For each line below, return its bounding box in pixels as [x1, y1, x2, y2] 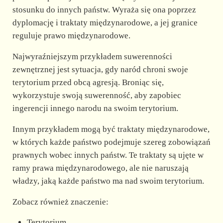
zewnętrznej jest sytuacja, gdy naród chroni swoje [12, 64, 188, 74]
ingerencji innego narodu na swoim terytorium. [12, 103, 178, 113]
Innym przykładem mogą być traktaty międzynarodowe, [12, 124, 210, 134]
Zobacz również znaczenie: [12, 197, 109, 207]
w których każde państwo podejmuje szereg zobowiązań [12, 137, 211, 147]
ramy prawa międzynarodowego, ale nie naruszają [12, 163, 189, 173]
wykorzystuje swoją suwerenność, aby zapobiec [12, 90, 181, 100]
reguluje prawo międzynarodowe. [12, 30, 130, 40]
